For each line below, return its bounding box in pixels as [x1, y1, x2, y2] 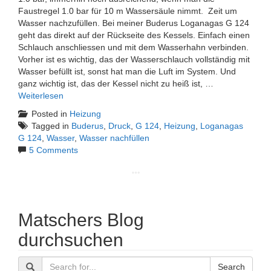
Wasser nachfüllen [79, 133, 149, 143]
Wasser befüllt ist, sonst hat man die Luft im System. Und [18, 67, 236, 77]
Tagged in [31, 121, 71, 131]
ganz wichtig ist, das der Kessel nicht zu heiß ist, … [18, 79, 214, 89]
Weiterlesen [18, 91, 64, 101]
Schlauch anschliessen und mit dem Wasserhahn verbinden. [18, 42, 249, 53]
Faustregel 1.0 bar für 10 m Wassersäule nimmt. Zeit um [18, 6, 237, 16]
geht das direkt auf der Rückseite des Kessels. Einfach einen [18, 30, 250, 41]
